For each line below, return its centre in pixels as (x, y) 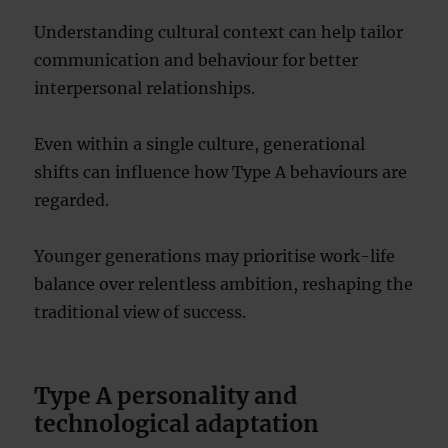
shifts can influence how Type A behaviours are (221, 172)
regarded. (72, 200)
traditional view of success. (140, 312)
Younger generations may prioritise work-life (215, 256)
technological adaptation (177, 423)
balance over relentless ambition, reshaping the (224, 284)
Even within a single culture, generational (200, 144)
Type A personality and (166, 395)
